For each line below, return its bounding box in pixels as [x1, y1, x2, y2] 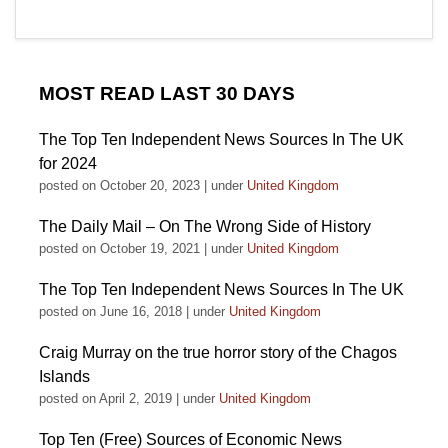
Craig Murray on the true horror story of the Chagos [39, 344, 397, 361]
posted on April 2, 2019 [39, 391, 172, 406]
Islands [39, 368, 90, 385]
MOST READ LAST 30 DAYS [39, 83, 295, 104]
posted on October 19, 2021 [39, 241, 200, 256]
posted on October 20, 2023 [39, 178, 200, 193]
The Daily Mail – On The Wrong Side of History [39, 218, 371, 235]
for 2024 [39, 155, 97, 172]
